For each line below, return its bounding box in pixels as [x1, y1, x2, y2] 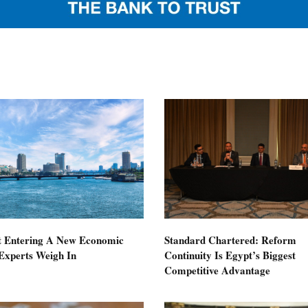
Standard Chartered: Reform [164, 232, 296, 247]
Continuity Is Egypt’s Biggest [164, 247, 296, 263]
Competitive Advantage [164, 262, 270, 278]
